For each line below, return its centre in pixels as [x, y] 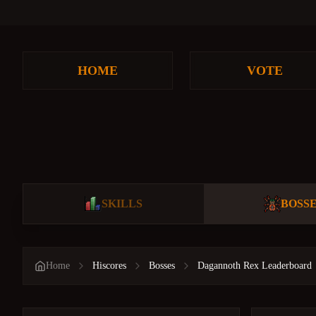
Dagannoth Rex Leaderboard [255, 266]
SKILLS [122, 203]
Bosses [162, 266]
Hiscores [109, 266]
